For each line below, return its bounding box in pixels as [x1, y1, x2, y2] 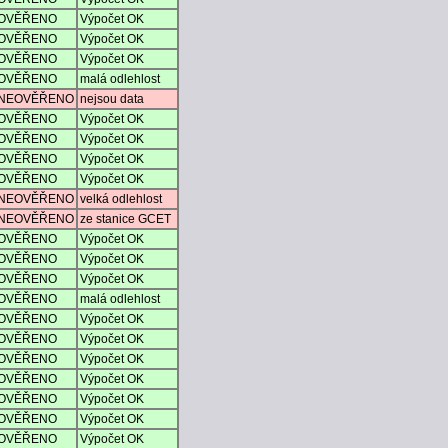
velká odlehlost [80, 192, 162, 207]
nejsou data [80, 92, 144, 107]
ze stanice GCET [80, 212, 171, 227]
